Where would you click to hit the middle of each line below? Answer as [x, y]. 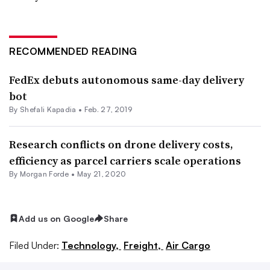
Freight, [143, 246]
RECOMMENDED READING [73, 51]
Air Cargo [188, 246]
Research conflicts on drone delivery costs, [121, 144]
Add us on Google [56, 218]
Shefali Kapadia [48, 109]
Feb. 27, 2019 [108, 109]
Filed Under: [34, 246]
